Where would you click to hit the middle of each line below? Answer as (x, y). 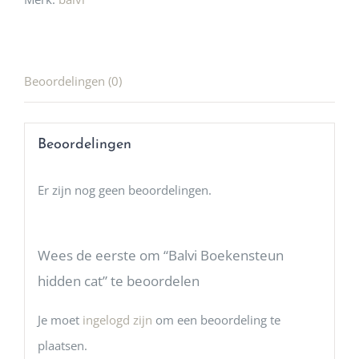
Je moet (60, 319)
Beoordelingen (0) (73, 81)
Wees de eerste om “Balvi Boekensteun (160, 255)
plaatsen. (62, 345)
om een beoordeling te (216, 319)
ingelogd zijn (117, 319)
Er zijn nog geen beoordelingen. (124, 190)
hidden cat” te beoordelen (118, 280)
